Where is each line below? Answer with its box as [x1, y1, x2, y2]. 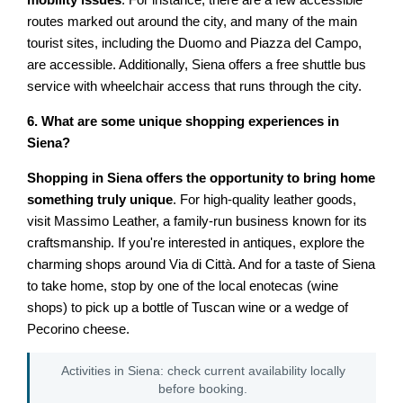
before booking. [158, 381, 247, 396]
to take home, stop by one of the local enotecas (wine [27, 278, 339, 293]
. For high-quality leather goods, [173, 192, 357, 207]
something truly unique [27, 192, 174, 207]
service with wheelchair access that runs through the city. [27, 79, 363, 94]
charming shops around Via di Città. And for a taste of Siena [27, 256, 376, 272]
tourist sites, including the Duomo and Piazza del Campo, [27, 36, 363, 51]
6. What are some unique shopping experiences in [27, 114, 340, 130]
